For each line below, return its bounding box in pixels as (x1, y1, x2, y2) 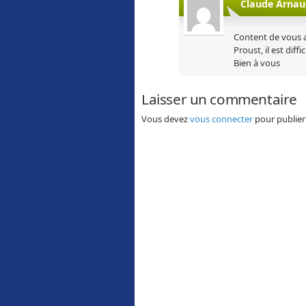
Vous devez (141, 112, 190, 125)
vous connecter (190, 112, 253, 125)
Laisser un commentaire (141, 89, 297, 109)
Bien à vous (234, 56, 280, 69)
